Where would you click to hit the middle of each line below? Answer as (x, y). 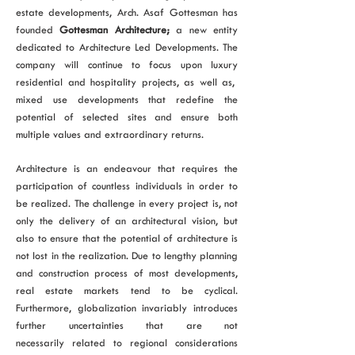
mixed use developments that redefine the (127, 99)
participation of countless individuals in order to (127, 186)
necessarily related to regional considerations (127, 343)
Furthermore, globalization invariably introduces (127, 308)
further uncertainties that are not (127, 325)
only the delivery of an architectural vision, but (127, 221)
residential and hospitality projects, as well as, (127, 82)
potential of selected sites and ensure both (127, 117)
